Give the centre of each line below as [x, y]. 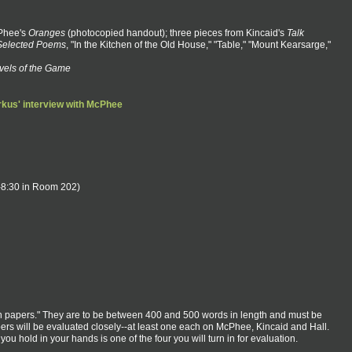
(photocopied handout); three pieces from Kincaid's [176, 33]
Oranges [47, 33]
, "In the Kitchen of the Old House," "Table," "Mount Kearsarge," [198, 44]
